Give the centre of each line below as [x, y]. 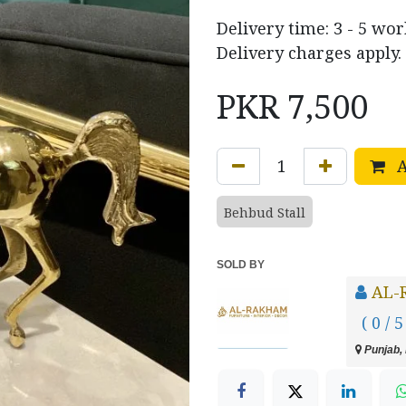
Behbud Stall [265, 213]
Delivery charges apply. [309, 53]
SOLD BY [241, 265]
